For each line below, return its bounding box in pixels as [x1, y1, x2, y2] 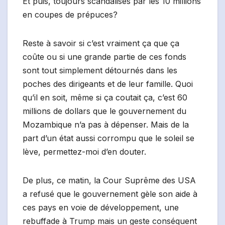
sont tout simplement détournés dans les [23, 65, 177, 76]
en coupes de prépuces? [23, 10, 118, 20]
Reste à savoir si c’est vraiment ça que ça [23, 38, 179, 49]
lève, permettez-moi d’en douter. [23, 147, 146, 157]
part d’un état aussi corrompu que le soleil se [23, 133, 194, 144]
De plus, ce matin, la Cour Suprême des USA [23, 175, 196, 186]
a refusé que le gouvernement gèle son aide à [23, 189, 197, 199]
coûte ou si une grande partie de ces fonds [23, 52, 186, 62]
